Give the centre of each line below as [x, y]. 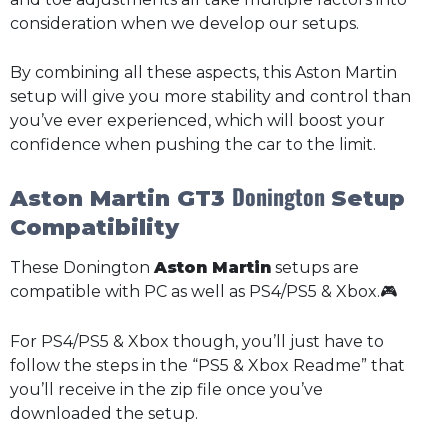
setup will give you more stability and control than [210, 97]
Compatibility [94, 228]
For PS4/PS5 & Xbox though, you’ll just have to [197, 342]
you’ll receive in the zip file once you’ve [166, 390]
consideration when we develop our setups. [184, 23]
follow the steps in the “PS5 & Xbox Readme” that [207, 366]
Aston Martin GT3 [121, 199]
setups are [315, 268]
